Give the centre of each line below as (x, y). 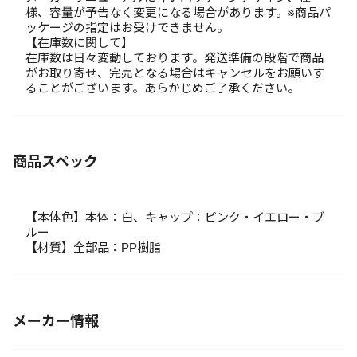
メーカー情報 (56, 321)
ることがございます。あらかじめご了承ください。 (163, 88)
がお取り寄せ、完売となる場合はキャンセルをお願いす (175, 73)
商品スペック (55, 162)
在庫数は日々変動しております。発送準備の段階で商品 (175, 58)
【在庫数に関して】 (79, 43)
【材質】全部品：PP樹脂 (93, 247)
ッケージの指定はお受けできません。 (127, 27)
